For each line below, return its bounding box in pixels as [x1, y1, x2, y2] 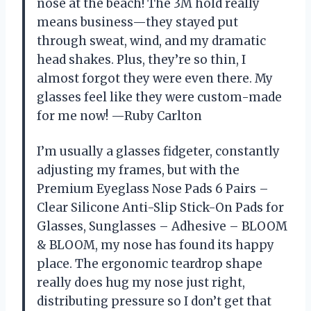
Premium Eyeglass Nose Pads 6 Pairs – [37, 180, 269, 196]
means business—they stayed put [37, 14, 238, 30]
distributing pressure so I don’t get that [37, 293, 271, 309]
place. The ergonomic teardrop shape [37, 255, 262, 271]
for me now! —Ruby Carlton [37, 108, 202, 124]
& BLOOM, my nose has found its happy [37, 237, 274, 253]
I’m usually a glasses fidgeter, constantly [37, 143, 280, 159]
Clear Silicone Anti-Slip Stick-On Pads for [37, 199, 284, 215]
